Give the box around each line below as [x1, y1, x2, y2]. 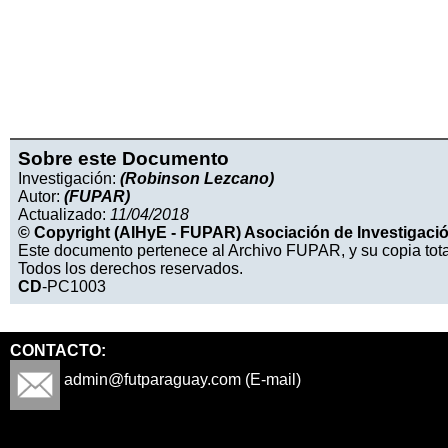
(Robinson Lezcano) [120, 170, 274, 188]
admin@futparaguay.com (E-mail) [60, 371, 301, 389]
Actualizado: [18, 206, 110, 224]
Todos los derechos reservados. [18, 260, 243, 278]
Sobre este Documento [18, 148, 229, 170]
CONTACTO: [10, 342, 106, 360]
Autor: [18, 188, 64, 206]
